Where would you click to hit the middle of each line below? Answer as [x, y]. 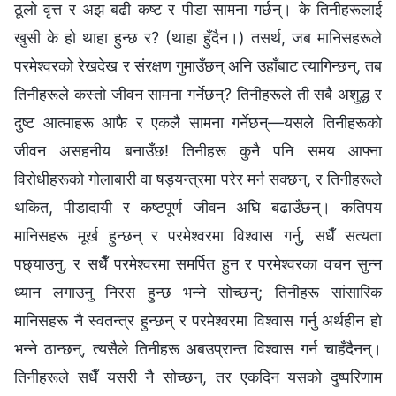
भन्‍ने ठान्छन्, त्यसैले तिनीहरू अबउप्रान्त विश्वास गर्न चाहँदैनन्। [198, 348]
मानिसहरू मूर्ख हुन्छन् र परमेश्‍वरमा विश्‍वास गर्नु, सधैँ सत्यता [198, 235]
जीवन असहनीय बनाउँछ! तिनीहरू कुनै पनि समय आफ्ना [198, 150]
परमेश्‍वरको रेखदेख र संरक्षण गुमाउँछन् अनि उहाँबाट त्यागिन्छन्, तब [198, 65]
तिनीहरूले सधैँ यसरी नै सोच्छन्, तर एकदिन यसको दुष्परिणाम [198, 377]
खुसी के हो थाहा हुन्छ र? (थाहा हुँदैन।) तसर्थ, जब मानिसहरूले [198, 37]
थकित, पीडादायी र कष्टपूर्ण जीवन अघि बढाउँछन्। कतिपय [198, 207]
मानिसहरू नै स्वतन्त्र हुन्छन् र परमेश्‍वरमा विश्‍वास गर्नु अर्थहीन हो [198, 320]
